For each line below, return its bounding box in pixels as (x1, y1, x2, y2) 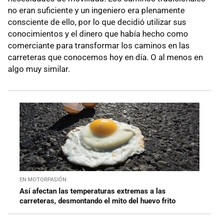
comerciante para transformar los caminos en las (8, 40, 190, 50)
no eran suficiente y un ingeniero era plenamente (8, 5, 185, 15)
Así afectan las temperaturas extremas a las (20, 186, 166, 196)
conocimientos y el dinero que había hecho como (8, 28, 188, 39)
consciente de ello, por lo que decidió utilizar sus (8, 17, 186, 27)
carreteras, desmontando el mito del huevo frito (20, 196, 175, 205)
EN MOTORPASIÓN (20, 176, 66, 183)
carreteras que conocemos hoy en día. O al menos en (8, 52, 203, 62)
